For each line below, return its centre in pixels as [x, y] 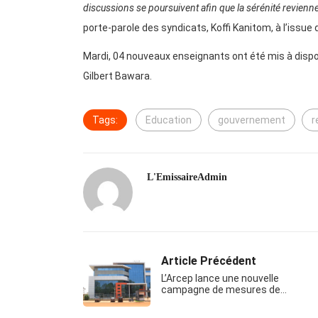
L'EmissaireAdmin [187, 177]
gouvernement [252, 120]
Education [169, 120]
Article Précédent [209, 261]
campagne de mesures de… [224, 290]
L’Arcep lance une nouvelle [220, 279]
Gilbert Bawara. [119, 76]
